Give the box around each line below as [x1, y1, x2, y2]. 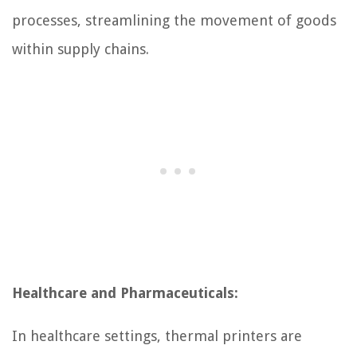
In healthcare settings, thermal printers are [12, 327, 302, 344]
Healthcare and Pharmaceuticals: [12, 284, 238, 301]
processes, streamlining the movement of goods [12, 11, 336, 29]
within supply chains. [12, 40, 149, 57]
